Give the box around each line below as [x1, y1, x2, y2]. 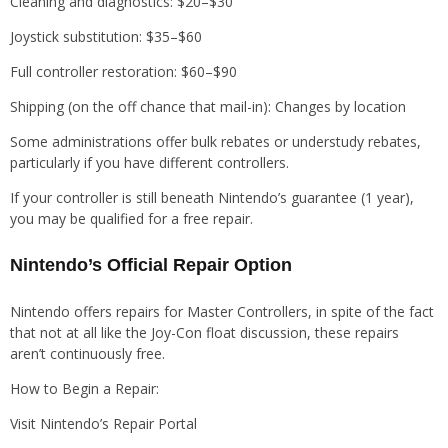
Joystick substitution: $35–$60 [10, 27, 202, 47]
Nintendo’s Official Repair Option [10, 254, 292, 275]
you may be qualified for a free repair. [10, 209, 253, 229]
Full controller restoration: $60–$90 [10, 62, 237, 82]
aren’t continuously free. [10, 343, 165, 363]
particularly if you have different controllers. [10, 153, 289, 173]
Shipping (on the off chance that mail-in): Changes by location [10, 97, 406, 117]
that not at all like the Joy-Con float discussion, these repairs [10, 322, 399, 342]
